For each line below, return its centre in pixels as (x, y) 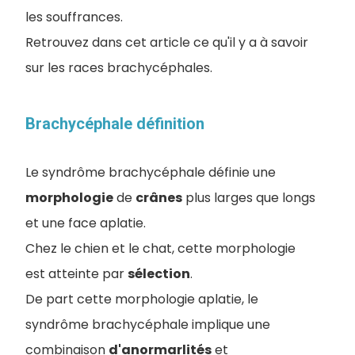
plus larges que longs (249, 198)
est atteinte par (76, 274)
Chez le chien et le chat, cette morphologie (160, 248)
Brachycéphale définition (115, 124)
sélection (159, 274)
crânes (159, 198)
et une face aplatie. (86, 223)
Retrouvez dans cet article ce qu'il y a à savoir (167, 42)
